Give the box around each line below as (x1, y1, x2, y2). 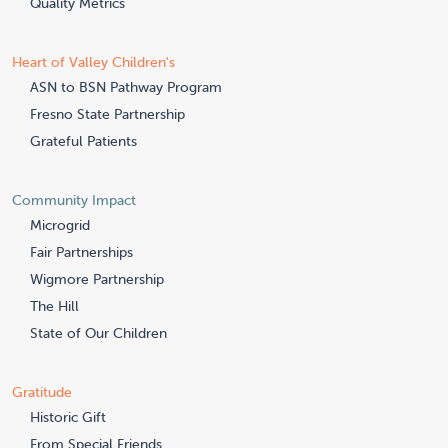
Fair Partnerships (30, 242, 133, 261)
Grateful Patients (30, 131, 137, 150)
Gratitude (12, 382, 72, 401)
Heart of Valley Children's (12, 52, 175, 71)
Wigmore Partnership (30, 269, 164, 288)
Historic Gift (30, 407, 106, 426)
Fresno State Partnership (30, 104, 185, 123)
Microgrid (30, 215, 90, 234)
